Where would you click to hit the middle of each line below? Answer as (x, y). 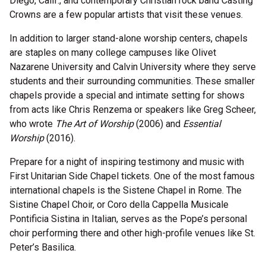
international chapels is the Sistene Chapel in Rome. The (126, 190)
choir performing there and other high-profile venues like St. (132, 233)
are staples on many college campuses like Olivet (113, 53)
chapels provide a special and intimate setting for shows (127, 95)
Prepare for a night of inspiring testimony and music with (127, 162)
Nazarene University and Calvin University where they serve (133, 67)
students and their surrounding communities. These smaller (132, 81)
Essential (202, 124)
